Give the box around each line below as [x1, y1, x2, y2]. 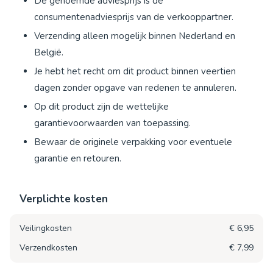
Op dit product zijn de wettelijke [34, 100, 169, 113]
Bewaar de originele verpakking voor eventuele [34, 135, 232, 148]
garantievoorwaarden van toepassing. [34, 116, 191, 129]
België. [34, 46, 63, 58]
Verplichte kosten [19, 191, 108, 206]
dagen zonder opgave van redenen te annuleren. [34, 81, 236, 94]
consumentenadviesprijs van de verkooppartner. [34, 10, 233, 23]
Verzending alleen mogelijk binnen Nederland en [34, 29, 235, 42]
